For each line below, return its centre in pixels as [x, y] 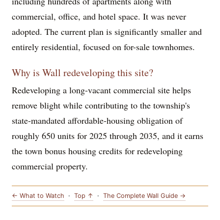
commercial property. [50, 166]
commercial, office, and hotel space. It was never [99, 16]
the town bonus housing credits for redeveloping [97, 151]
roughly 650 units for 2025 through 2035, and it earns [108, 135]
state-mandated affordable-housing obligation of [97, 120]
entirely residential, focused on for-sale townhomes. [103, 46]
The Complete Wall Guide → [144, 196]
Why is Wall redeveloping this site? [82, 72]
